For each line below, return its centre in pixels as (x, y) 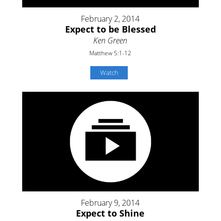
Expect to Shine (110, 213)
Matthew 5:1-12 (110, 53)
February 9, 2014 (110, 203)
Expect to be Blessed (110, 29)
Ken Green (110, 41)
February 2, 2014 (110, 19)
